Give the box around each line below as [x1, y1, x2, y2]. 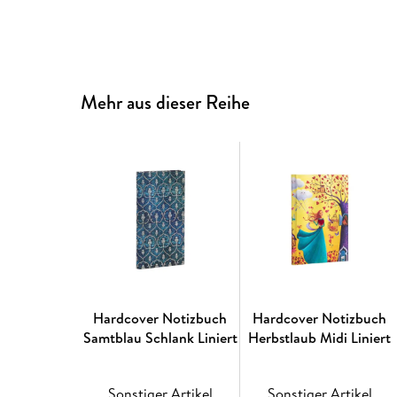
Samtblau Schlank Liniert [82, 328, 237, 348]
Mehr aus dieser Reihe [81, 89, 251, 117]
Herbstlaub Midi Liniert [248, 328, 392, 348]
